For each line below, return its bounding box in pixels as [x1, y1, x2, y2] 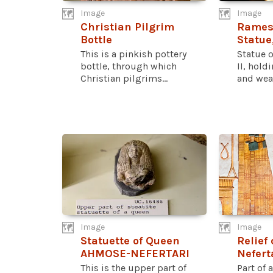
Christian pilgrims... [80, 73, 168, 85]
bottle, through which [80, 60, 177, 73]
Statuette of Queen [80, 233, 180, 247]
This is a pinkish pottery [80, 48, 186, 60]
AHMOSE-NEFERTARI [80, 246, 190, 260]
